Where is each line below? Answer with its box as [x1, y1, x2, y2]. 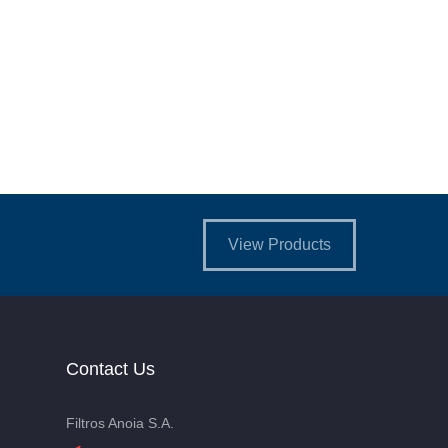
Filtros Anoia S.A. [66, 415, 174, 432]
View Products [228, 236, 331, 254]
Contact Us [66, 359, 155, 380]
